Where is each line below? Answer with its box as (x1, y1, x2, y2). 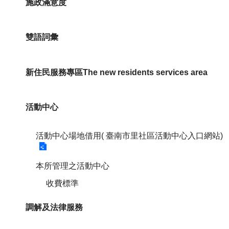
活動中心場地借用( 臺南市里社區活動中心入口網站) (36, 131, 223, 140)
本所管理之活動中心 (36, 161, 109, 170)
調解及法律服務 (26, 202, 83, 212)
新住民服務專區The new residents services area (26, 67, 208, 77)
